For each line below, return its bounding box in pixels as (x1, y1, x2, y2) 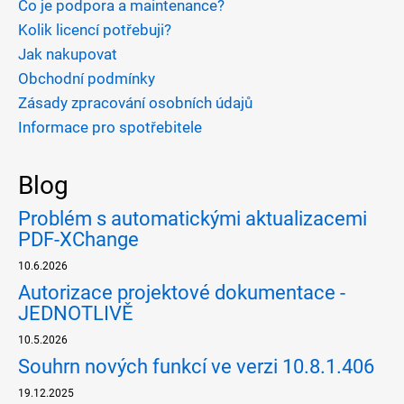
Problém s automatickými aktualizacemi (18, 207, 367, 230)
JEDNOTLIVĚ (18, 301, 133, 325)
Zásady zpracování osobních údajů (18, 93, 252, 112)
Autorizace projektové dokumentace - (18, 280, 345, 304)
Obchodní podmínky (18, 69, 155, 87)
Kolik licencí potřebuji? (18, 20, 171, 39)
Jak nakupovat (18, 44, 117, 63)
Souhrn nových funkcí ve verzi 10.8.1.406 (18, 354, 374, 378)
